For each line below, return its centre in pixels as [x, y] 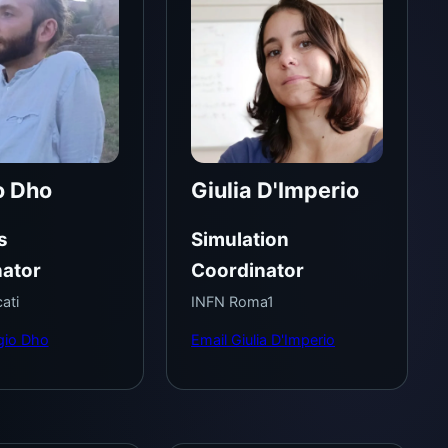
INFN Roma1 [233, 302]
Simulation [240, 239]
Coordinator [248, 270]
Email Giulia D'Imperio [263, 339]
